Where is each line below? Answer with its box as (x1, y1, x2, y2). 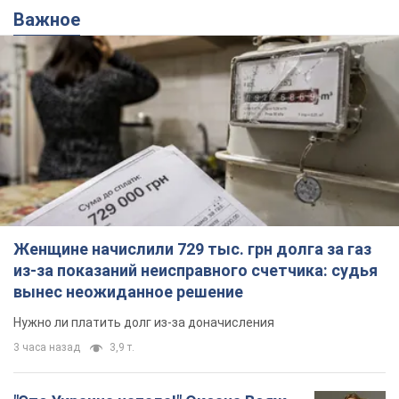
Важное (25, 9, 80, 31)
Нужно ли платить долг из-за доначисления (13, 314, 274, 330)
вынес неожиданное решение (13, 281, 243, 301)
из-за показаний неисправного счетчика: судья (13, 260, 378, 280)
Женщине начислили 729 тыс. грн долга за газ (13, 239, 371, 258)
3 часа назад (13, 340, 80, 354)
